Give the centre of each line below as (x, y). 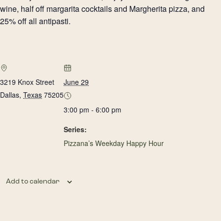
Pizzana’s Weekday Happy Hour (114, 143)
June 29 (76, 82)
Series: (75, 129)
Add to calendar (33, 181)
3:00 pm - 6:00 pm (92, 110)
